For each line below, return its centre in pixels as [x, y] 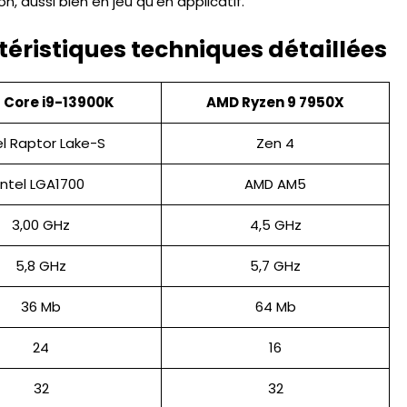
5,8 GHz [41, 265]
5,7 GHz [275, 265]
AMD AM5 [275, 184]
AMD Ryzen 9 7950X [275, 102]
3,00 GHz [41, 224]
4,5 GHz [275, 224]
